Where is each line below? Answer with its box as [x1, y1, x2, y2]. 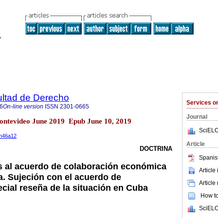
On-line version [3, 103, 43, 110]
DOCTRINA [140, 145, 172, 153]
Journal [186, 113, 207, 120]
